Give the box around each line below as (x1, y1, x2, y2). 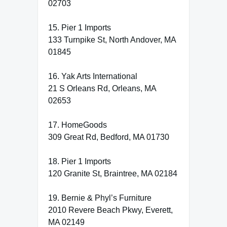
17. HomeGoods (48, 120, 107, 129)
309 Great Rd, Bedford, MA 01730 (48, 132, 169, 141)
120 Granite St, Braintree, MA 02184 (48, 169, 177, 178)
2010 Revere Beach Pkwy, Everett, (48, 205, 173, 214)
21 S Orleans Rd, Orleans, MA (48, 84, 156, 93)
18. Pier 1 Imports (48, 157, 111, 166)
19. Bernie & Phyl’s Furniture (48, 193, 152, 202)
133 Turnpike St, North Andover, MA (48, 35, 176, 44)
